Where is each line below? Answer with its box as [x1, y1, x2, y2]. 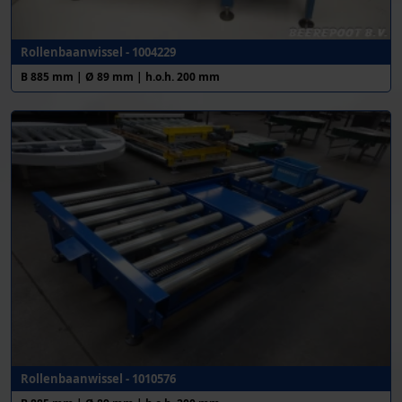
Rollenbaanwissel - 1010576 [21, 370, 176, 387]
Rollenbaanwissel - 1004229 [21, 44, 176, 61]
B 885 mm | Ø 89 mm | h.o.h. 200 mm [21, 69, 220, 85]
